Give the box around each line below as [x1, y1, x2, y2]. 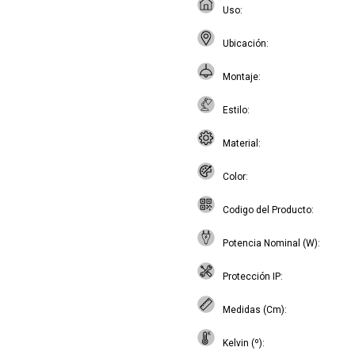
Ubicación [223, 38, 266, 49]
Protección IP [223, 271, 281, 282]
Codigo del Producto [223, 204, 311, 216]
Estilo [223, 105, 247, 116]
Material [223, 138, 258, 149]
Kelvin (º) [223, 338, 262, 349]
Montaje [223, 71, 258, 82]
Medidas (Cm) [223, 304, 284, 315]
